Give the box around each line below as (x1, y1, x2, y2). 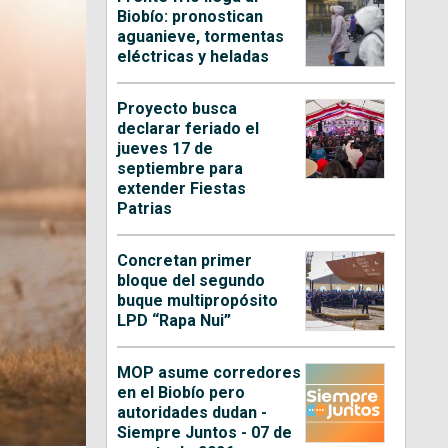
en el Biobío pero (117, 383, 246, 403)
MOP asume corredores (117, 363, 302, 383)
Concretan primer (117, 251, 253, 271)
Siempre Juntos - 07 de (117, 423, 293, 443)
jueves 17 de (117, 139, 214, 159)
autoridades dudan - (117, 403, 268, 423)
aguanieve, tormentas (117, 27, 285, 47)
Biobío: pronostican (117, 7, 264, 27)
